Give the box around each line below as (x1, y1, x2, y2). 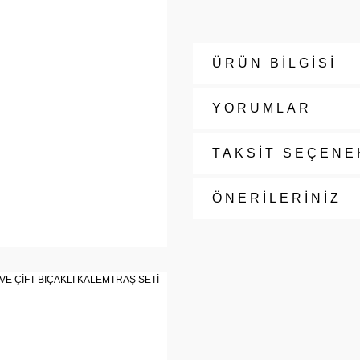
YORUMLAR (212, 101, 312, 115)
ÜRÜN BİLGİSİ (212, 56, 337, 70)
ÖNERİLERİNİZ (212, 191, 342, 205)
